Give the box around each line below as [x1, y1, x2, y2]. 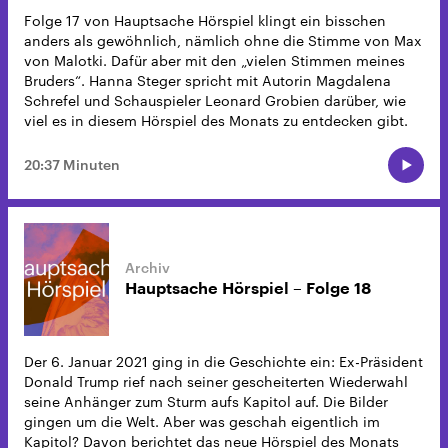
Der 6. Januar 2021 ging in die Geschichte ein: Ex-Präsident [24, 352, 423, 370]
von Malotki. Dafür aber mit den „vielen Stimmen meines [24, 51, 405, 69]
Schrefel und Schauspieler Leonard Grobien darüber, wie [24, 91, 406, 109]
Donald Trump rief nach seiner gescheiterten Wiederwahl [24, 372, 408, 390]
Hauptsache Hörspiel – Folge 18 [125, 281, 371, 298]
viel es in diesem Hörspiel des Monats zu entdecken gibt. [24, 111, 408, 129]
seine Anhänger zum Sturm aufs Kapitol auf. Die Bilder [24, 392, 388, 410]
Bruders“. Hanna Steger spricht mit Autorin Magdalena [24, 71, 391, 89]
